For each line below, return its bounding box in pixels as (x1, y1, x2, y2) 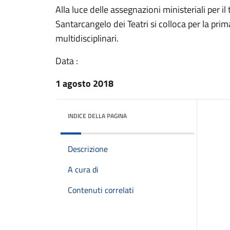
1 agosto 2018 (55, 76, 113, 90)
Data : (55, 54, 78, 68)
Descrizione (68, 143, 108, 155)
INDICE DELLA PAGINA (68, 111, 127, 121)
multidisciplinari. (55, 31, 119, 45)
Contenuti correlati (68, 184, 134, 196)
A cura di (68, 163, 99, 176)
